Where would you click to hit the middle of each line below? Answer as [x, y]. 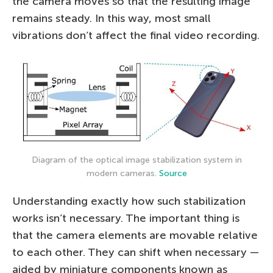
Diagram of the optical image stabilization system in [136, 160]
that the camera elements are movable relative [135, 236]
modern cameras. [122, 174]
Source [173, 174]
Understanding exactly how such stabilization [129, 201]
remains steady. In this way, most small [112, 18]
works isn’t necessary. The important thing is [126, 218]
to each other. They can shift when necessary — [136, 253]
